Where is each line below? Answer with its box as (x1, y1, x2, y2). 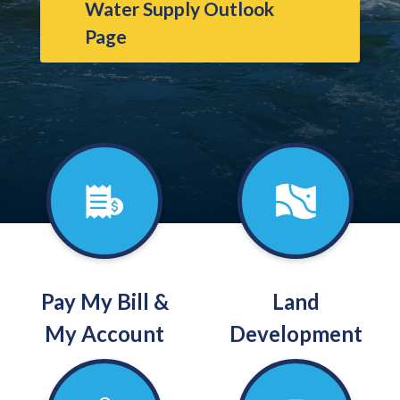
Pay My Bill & (40, 288, 169, 314)
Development (229, 321, 362, 346)
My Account (45, 321, 164, 346)
